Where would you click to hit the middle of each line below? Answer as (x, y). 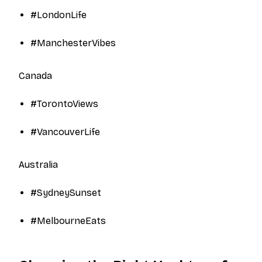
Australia (38, 165)
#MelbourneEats (68, 221)
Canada (35, 76)
